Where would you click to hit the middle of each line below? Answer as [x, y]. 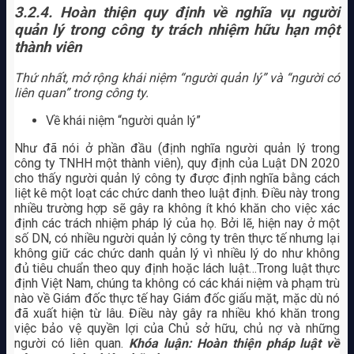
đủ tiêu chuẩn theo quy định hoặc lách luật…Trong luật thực [177, 269]
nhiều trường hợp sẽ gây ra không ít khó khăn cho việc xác [177, 209]
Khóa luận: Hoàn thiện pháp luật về [234, 344]
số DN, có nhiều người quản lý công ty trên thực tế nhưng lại [177, 239]
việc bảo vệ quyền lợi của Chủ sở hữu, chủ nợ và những [177, 329]
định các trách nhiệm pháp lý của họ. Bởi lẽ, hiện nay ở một [177, 224]
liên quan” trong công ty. [81, 93]
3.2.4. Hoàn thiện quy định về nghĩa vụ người [177, 12]
